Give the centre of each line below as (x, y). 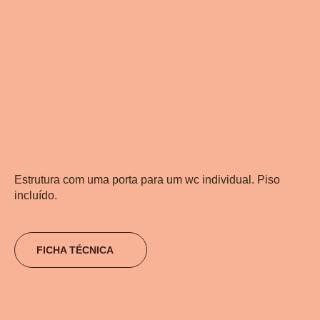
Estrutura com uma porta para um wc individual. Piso (147, 180)
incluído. (36, 195)
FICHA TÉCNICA (75, 250)
